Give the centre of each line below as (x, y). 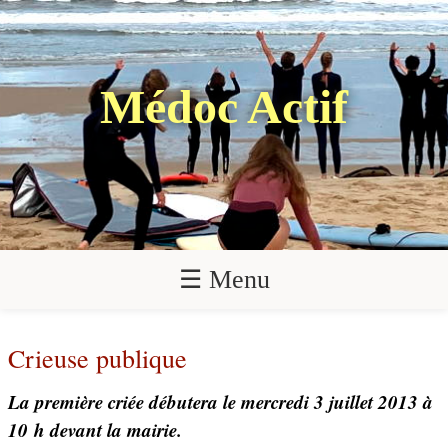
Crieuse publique (97, 358)
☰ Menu (224, 279)
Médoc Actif (224, 106)
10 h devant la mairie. (95, 429)
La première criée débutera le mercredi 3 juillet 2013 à (220, 401)
